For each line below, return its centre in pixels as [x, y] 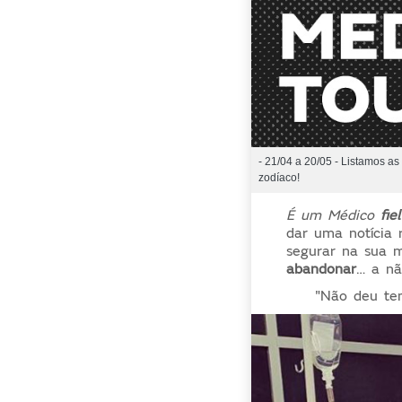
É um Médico [334, 215]
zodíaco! [279, 178]
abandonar [322, 269]
